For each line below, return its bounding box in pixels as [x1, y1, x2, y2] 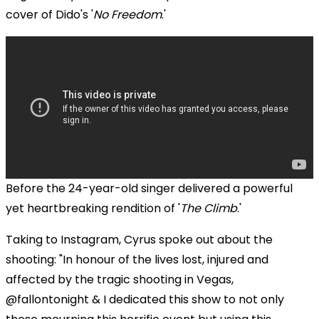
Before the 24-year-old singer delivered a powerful [6, 179, 293, 197]
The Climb [180, 199, 237, 216]
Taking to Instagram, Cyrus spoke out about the [6, 231, 273, 248]
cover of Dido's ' [6, 6, 93, 23]
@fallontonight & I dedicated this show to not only [6, 291, 284, 308]
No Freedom [93, 6, 162, 23]
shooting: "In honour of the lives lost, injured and [6, 251, 268, 268]
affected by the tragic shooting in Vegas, [6, 271, 234, 288]
